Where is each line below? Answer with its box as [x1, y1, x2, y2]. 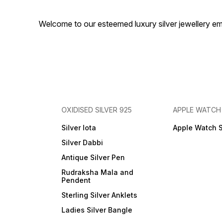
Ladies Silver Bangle [61, 206, 133, 215]
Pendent [61, 176, 91, 185]
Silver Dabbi [61, 138, 104, 147]
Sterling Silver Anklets [61, 191, 138, 200]
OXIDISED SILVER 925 [61, 106, 132, 114]
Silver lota [61, 123, 97, 132]
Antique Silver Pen [61, 153, 125, 162]
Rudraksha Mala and [61, 168, 134, 177]
